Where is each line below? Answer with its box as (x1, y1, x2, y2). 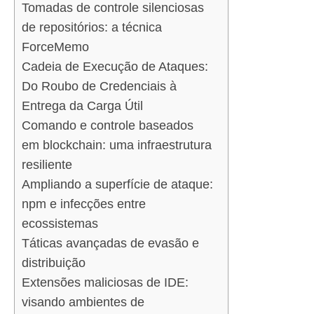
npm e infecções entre (22, 196, 146, 211)
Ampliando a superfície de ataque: (22, 177, 213, 191)
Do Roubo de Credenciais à (22, 78, 177, 93)
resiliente (22, 157, 72, 172)
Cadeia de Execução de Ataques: (22, 59, 208, 74)
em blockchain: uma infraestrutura (22, 137, 212, 152)
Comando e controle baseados (22, 118, 193, 132)
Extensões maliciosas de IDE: (22, 275, 189, 289)
